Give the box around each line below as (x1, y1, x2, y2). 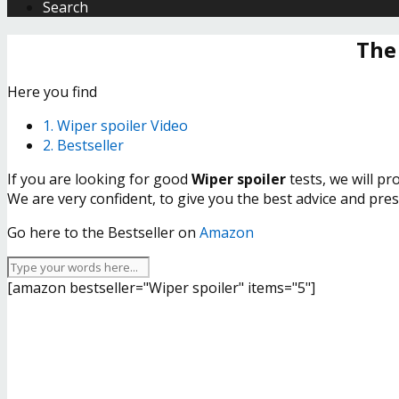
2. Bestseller (43, 134, 124, 155)
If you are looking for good (7, 168, 191, 189)
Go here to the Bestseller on (7, 222, 199, 242)
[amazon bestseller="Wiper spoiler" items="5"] (7, 277, 315, 297)
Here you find (7, 81, 97, 102)
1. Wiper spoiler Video (43, 115, 188, 135)
